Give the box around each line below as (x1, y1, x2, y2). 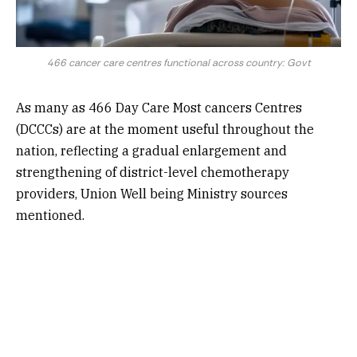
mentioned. (16, 207, 84, 224)
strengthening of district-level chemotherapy (16, 164, 289, 181)
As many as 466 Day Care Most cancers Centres (16, 100, 302, 116)
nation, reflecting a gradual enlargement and (16, 143, 287, 159)
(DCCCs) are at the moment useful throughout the (16, 121, 314, 138)
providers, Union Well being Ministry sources (16, 186, 288, 202)
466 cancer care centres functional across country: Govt (46, 57, 311, 70)
